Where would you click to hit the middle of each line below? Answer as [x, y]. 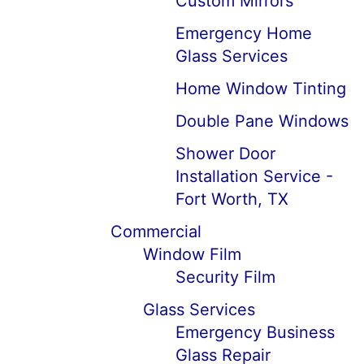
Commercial [156, 232]
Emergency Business [255, 332]
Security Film [225, 277]
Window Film [192, 254]
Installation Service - [254, 176]
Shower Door [225, 154]
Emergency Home [244, 33]
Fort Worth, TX [232, 199]
